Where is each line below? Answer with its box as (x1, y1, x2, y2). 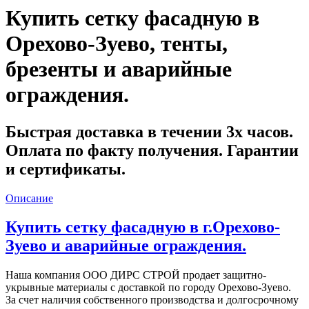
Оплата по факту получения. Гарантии (6, 141, 299, 159)
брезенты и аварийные (6, 57, 232, 82)
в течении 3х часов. (148, 122, 293, 141)
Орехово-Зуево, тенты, (6, 31, 228, 57)
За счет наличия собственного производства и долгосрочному (6, 294, 299, 306)
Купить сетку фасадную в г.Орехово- (6, 218, 280, 237)
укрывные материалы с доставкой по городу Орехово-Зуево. (6, 281, 291, 294)
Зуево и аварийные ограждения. (6, 237, 246, 255)
